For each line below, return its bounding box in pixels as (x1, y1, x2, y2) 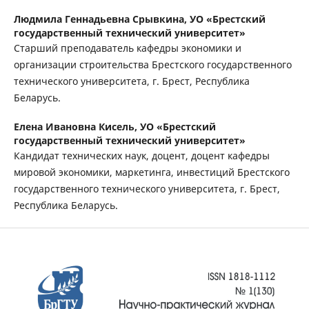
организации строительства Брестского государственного (13, 58, 292, 72)
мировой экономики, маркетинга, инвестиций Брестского (13, 166, 290, 179)
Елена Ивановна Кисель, (13, 120, 140, 134)
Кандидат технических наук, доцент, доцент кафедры (13, 149, 270, 163)
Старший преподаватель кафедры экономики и (13, 41, 241, 55)
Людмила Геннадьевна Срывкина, (13, 12, 190, 26)
